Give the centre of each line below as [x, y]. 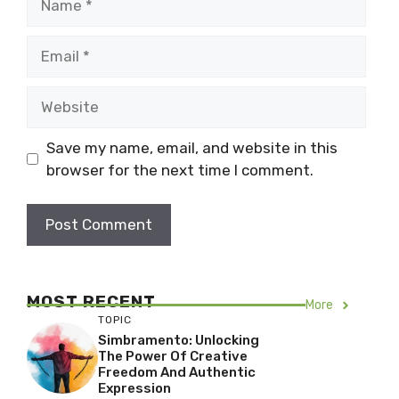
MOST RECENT [91, 301]
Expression [134, 388]
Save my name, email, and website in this [191, 147]
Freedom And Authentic [177, 372]
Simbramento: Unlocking [179, 340]
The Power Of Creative [173, 356]
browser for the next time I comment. [179, 170]
